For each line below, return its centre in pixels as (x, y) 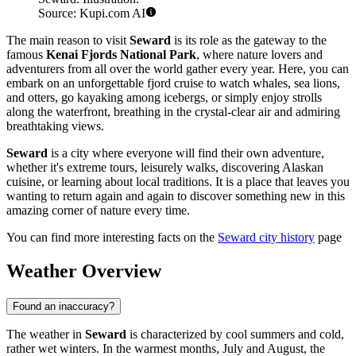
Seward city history (266, 238)
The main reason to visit (68, 41)
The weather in (46, 334)
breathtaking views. (55, 126)
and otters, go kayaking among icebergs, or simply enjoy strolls (164, 98)
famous (26, 55)
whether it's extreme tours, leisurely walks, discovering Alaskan (165, 168)
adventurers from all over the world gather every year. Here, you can (178, 69)
